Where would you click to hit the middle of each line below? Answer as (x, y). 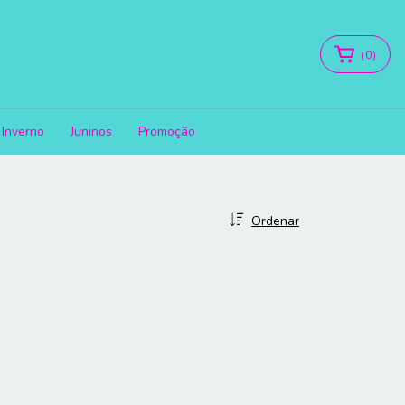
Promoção (167, 132)
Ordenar (275, 221)
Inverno (23, 132)
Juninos (91, 132)
